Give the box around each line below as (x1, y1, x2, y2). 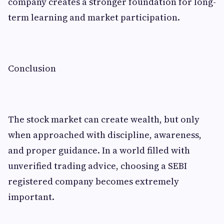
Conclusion (8, 62, 56, 75)
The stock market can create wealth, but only (8, 113, 199, 126)
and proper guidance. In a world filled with (8, 144, 190, 157)
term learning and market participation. (8, 11, 180, 24)
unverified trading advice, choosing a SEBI (8, 159, 187, 172)
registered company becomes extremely (8, 175, 179, 188)
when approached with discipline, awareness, (8, 128, 201, 141)
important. (8, 190, 54, 203)
